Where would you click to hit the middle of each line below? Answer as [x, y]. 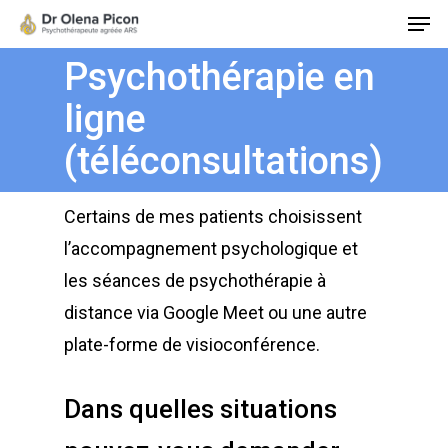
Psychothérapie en [219, 76]
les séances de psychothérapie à [195, 280]
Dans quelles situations [200, 408]
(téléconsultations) [223, 160]
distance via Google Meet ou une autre [215, 312]
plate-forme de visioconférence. [192, 344]
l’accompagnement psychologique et [211, 248]
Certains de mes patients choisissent [213, 216]
